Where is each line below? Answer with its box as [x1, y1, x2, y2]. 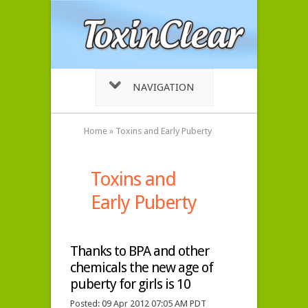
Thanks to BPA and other [70, 243, 209, 259]
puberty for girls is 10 [70, 276, 190, 292]
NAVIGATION [132, 81, 195, 93]
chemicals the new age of [70, 259, 213, 276]
